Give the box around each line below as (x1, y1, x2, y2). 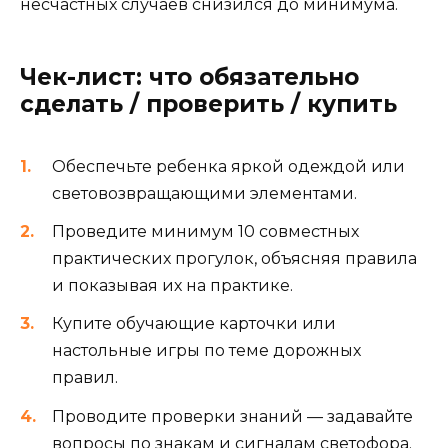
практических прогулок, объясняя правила (52, 249, 417, 269)
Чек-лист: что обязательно (20, 62, 359, 91)
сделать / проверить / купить (20, 89, 397, 118)
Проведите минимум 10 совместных (52, 222, 359, 242)
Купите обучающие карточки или (52, 314, 336, 334)
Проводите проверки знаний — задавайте (52, 406, 413, 426)
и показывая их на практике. (52, 276, 293, 296)
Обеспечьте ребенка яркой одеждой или (52, 156, 405, 176)
